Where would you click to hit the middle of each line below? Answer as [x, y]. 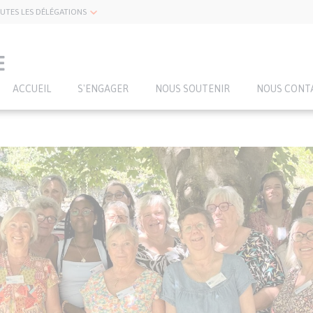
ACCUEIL [32, 89]
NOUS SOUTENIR [192, 89]
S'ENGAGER [103, 89]
